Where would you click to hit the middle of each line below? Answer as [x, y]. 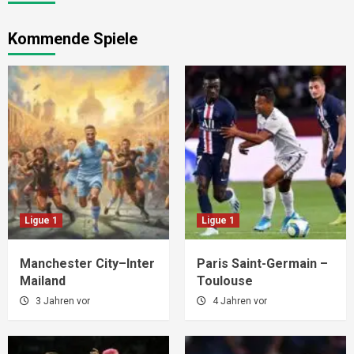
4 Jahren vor [240, 301]
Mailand [43, 281]
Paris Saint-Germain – [262, 264]
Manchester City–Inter [87, 264]
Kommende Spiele [73, 39]
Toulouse [225, 281]
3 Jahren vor [63, 301]
